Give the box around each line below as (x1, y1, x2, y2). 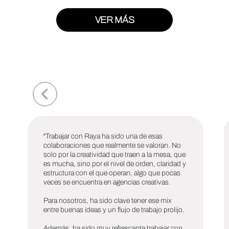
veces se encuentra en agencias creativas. (43, 178, 171, 186)
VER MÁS (95, 15, 134, 25)
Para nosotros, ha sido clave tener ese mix (43, 197, 172, 204)
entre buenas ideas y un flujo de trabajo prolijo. (43, 206, 185, 214)
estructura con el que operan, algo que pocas (43, 169, 180, 177)
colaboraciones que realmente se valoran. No (43, 142, 181, 149)
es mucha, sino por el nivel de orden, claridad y (43, 160, 186, 168)
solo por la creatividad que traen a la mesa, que (43, 151, 186, 158)
